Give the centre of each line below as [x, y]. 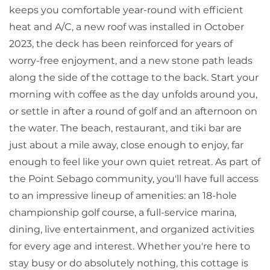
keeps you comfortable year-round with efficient [126, 10]
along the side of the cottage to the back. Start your [134, 77]
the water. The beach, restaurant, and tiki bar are [125, 128]
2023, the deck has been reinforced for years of [121, 43]
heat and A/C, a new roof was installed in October [127, 27]
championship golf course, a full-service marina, [123, 212]
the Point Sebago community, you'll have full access [134, 178]
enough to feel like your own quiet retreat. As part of [135, 162]
